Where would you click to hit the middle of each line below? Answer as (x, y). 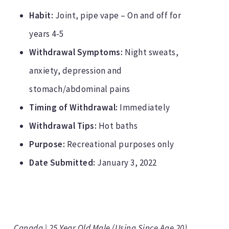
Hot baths (117, 126)
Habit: (42, 16)
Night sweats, (151, 52)
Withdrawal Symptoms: (76, 52)
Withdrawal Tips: (63, 126)
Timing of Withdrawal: (74, 108)
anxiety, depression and (76, 71)
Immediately (144, 108)
